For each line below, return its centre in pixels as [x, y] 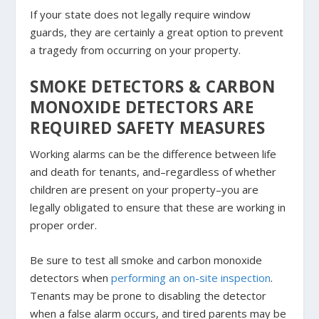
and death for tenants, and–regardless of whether [153, 172]
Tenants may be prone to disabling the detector [148, 296]
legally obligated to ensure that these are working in [158, 208]
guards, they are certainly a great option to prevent [157, 32]
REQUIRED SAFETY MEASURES [148, 128]
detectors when [71, 278]
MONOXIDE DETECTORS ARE [142, 108]
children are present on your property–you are [145, 190]
